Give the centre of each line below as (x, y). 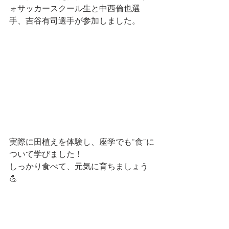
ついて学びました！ (46, 155)
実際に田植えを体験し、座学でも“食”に (82, 142)
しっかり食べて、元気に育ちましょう (79, 167)
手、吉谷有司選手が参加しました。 (75, 21)
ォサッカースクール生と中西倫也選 (75, 9)
